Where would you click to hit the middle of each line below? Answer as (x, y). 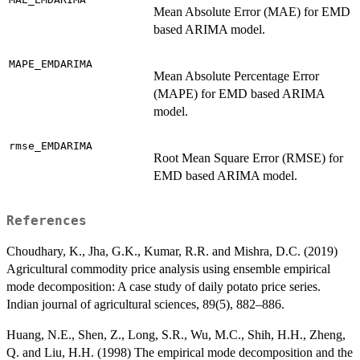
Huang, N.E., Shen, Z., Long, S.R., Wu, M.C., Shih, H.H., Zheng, (176, 334)
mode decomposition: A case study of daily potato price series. (164, 286)
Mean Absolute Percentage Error (236, 76)
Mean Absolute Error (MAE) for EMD (252, 12)
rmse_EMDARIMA (51, 146)
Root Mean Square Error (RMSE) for (248, 158)
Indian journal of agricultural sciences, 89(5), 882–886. (145, 304)
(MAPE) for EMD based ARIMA (239, 94)
